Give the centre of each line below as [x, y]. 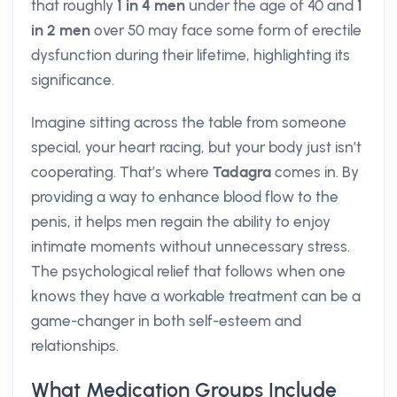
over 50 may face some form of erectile [226, 30]
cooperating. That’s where [122, 172]
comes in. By [315, 172]
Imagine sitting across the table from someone [189, 122]
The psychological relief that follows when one [188, 271]
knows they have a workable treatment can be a [196, 296]
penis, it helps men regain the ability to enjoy [181, 222]
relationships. [75, 346]
